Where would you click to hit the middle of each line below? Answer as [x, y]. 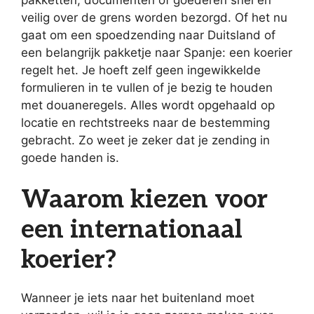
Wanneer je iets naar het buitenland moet [138, 298]
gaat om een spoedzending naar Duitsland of [148, 35]
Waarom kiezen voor [144, 199]
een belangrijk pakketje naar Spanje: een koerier [157, 53]
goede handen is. [70, 158]
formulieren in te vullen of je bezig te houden [147, 88]
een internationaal [132, 230]
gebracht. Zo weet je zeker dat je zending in [145, 141]
